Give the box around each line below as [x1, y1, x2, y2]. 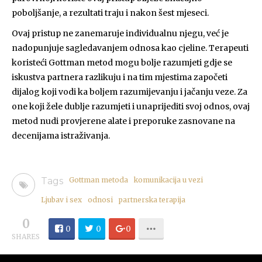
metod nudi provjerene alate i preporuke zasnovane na [12, 115, 235, 126]
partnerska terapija [119, 195, 185, 204]
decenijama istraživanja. [12, 130, 110, 141]
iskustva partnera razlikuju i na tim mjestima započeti [12, 71, 227, 82]
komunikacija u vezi [134, 175, 203, 184]
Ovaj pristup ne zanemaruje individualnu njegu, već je [12, 27, 229, 39]
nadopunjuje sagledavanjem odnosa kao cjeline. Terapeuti [12, 42, 249, 53]
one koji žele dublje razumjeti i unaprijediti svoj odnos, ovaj [12, 101, 250, 112]
